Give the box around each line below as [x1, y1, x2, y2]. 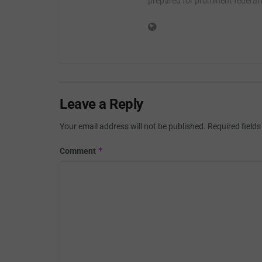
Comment [60, 146, 98, 156]
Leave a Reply [60, 95, 143, 112]
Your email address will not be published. [60, 121, 206, 131]
